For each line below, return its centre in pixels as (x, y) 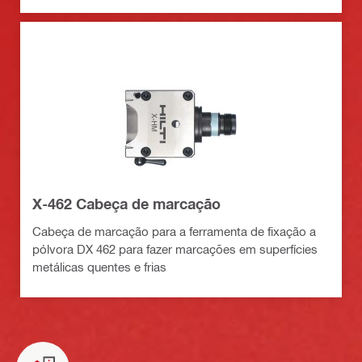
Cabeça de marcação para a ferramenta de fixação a (174, 231)
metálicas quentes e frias (99, 267)
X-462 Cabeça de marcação (126, 204)
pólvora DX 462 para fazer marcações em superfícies (175, 249)
